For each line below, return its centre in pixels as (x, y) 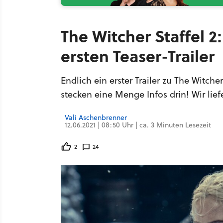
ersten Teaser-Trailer (138, 56)
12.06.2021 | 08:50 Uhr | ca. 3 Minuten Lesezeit (138, 125)
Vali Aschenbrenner (96, 117)
